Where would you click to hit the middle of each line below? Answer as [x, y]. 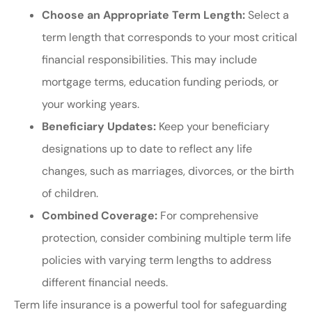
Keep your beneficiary [213, 127]
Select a [267, 15]
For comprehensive [208, 216]
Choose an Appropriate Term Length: [143, 15]
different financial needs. [105, 283]
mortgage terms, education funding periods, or [160, 82]
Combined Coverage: [100, 216]
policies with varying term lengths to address [157, 260]
